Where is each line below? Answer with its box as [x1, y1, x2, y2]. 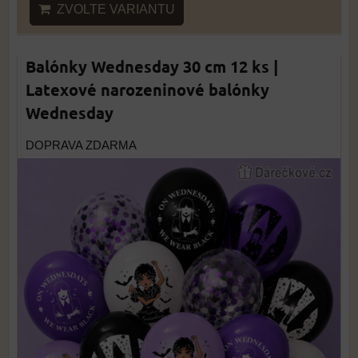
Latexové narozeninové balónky [26, 79, 269, 100]
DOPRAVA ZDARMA [26, 139, 137, 152]
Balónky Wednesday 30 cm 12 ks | [26, 56, 278, 77]
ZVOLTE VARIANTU [50, 2, 175, 16]
